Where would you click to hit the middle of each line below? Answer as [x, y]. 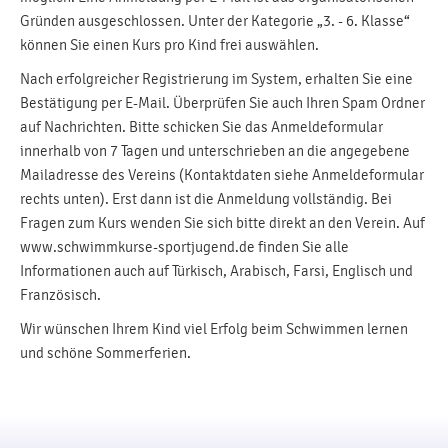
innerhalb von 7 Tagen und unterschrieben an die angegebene [215, 151]
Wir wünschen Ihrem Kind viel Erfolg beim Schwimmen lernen [214, 329]
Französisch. [60, 295]
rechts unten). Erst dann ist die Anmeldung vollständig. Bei [206, 199]
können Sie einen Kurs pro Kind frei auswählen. [169, 45]
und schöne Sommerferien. [105, 353]
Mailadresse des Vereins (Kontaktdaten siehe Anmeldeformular [222, 175]
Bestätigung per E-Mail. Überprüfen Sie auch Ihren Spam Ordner [222, 103]
